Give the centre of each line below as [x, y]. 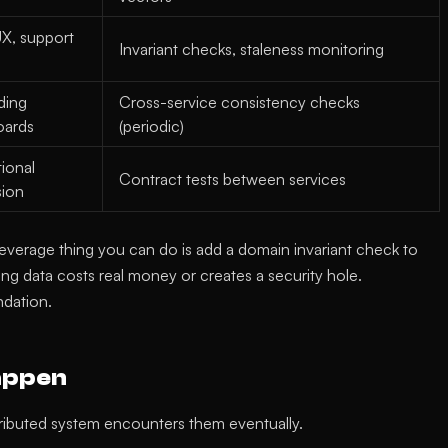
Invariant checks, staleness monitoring [251, 49]
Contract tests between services [232, 179]
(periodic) [151, 126]
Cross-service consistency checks [239, 102]
